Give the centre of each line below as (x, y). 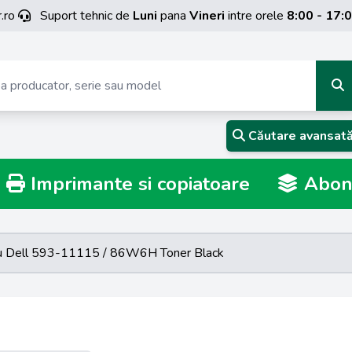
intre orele (256, 16)
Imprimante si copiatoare (137, 184)
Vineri (207, 16)
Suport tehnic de (86, 16)
